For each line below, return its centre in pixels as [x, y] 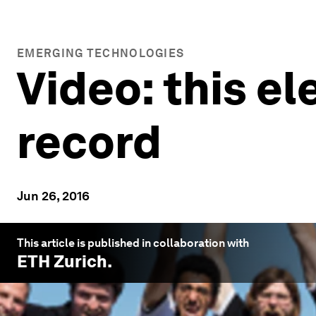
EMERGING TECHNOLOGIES [101, 53]
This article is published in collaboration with [133, 243]
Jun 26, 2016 [53, 196]
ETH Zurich [62, 261]
